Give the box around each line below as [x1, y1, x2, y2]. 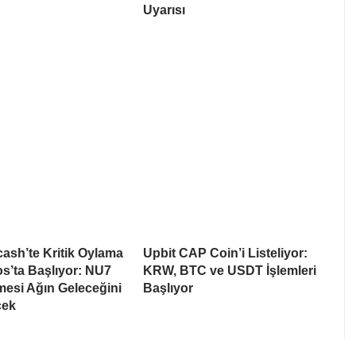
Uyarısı [143, 3, 185, 17]
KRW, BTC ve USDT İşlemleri [143, 264, 316, 278]
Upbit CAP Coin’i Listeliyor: [143, 246, 308, 261]
